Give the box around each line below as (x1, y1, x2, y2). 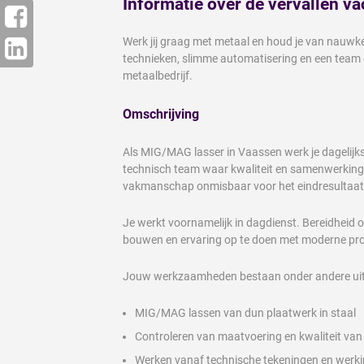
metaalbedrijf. (123, 68, 193, 82)
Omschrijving (123, 106, 199, 123)
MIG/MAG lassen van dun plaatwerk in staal (135, 306, 356, 320)
